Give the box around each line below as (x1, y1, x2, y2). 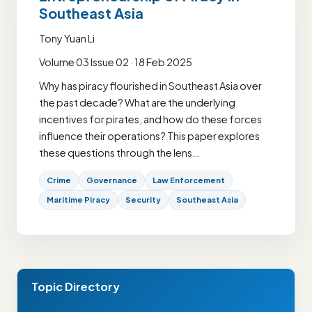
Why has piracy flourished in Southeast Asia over (39, 79, 262, 92)
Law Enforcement (153, 175, 225, 185)
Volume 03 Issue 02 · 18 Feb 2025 (39, 55, 192, 68)
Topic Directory (31, 279, 120, 294)
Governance (86, 175, 137, 185)
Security (125, 194, 161, 204)
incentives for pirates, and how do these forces (39, 112, 262, 125)
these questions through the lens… (39, 146, 199, 159)
